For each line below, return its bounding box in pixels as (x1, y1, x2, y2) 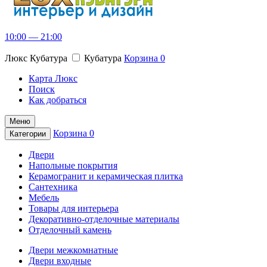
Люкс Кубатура (5, 53, 70, 63)
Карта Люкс (29, 73, 77, 83)
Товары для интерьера (29, 203, 119, 213)
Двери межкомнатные (29, 245, 118, 255)
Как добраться (29, 95, 86, 105)
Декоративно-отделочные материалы (29, 214, 179, 224)
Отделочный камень (29, 225, 111, 235)
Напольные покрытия (29, 160, 117, 170)
